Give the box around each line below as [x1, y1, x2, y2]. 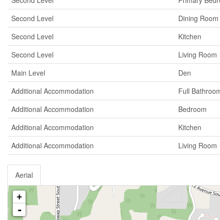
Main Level [11, 68, 45, 78]
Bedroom [178, 104, 207, 114]
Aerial [15, 170, 33, 180]
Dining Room [178, 13, 219, 23]
